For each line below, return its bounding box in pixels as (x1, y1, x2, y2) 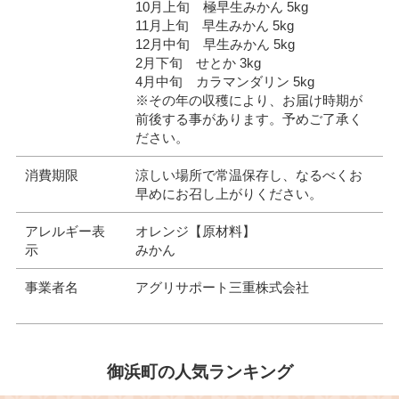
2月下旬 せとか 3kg (134, 55, 261, 70)
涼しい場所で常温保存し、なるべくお (134, 167, 362, 183)
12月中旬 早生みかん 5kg (134, 37, 295, 52)
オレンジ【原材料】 (134, 224, 256, 239)
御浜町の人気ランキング (106, 362, 293, 381)
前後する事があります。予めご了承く (134, 111, 362, 126)
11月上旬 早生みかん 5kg (134, 18, 294, 33)
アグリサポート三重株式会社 (134, 280, 309, 295)
